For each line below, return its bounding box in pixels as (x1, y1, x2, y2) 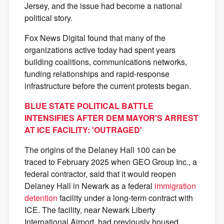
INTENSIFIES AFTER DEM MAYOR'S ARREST (24, 112, 198, 124)
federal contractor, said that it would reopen (24, 168, 176, 180)
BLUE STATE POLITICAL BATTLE (24, 100, 153, 112)
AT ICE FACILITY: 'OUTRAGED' (24, 124, 142, 136)
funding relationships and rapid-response (24, 68, 169, 80)
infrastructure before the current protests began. (24, 80, 191, 92)
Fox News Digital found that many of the (24, 32, 165, 44)
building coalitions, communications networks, (24, 56, 187, 68)
